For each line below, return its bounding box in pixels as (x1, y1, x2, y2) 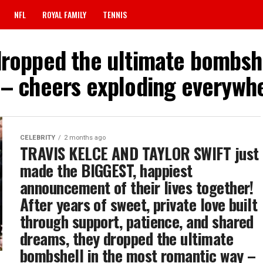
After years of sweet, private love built (20, 193, 258, 216)
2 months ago (64, 134, 106, 141)
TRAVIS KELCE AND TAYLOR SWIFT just (20, 141, 259, 165)
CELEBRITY (20, 134, 55, 141)
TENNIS (103, 8, 127, 21)
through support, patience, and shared (20, 210, 254, 233)
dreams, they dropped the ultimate (20, 227, 234, 250)
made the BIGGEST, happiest (20, 159, 193, 182)
